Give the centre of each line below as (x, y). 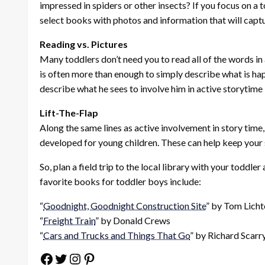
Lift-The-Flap (69, 112)
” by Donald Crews (133, 220)
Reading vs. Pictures (84, 44)
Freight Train (69, 220)
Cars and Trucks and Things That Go (117, 235)
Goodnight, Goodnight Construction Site (125, 205)
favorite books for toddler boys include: (120, 181)
